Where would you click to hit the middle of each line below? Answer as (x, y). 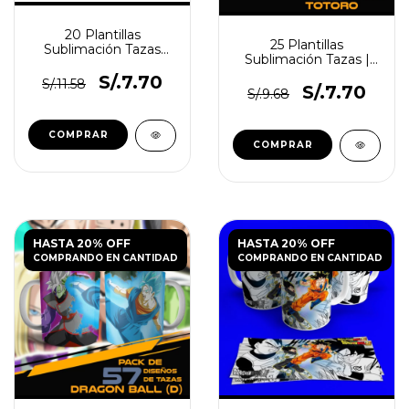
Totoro (307, 74)
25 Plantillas (307, 45)
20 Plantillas (102, 34)
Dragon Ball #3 (102, 63)
